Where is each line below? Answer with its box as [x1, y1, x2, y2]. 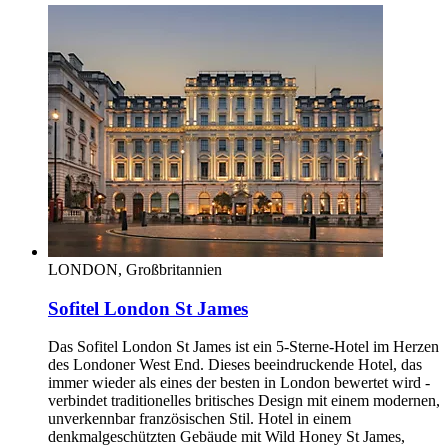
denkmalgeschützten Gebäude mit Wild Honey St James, [48, 428, 405, 446]
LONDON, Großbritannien [48, 261, 222, 279]
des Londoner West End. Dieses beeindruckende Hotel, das [48, 356, 422, 374]
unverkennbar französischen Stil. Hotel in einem [48, 410, 351, 428]
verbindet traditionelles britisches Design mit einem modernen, [48, 392, 440, 410]
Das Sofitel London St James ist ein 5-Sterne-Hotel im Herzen [48, 338, 439, 356]
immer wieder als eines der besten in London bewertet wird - [48, 374, 430, 392]
